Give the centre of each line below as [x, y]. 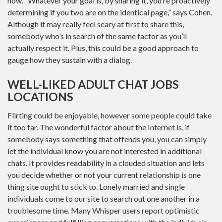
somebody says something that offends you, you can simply [107, 139]
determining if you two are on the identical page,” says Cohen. [110, 12]
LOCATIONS [40, 97]
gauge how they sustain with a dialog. [70, 60]
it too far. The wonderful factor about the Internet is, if [99, 127]
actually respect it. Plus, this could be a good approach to [103, 48]
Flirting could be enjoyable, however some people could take [110, 115]
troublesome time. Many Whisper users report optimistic [104, 210]
